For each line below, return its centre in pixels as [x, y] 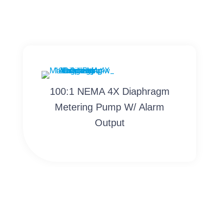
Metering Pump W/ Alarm [109, 107]
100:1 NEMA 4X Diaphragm [109, 91]
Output [109, 122]
